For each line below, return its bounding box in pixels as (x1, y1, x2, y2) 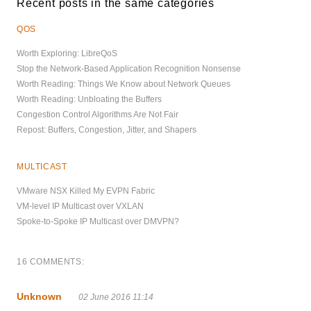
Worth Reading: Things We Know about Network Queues (17, 78, 230, 89)
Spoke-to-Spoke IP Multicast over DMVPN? (17, 216, 179, 226)
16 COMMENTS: (17, 256, 85, 267)
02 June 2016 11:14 (78, 292, 153, 302)
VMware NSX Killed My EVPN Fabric (17, 185, 155, 196)
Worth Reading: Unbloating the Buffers (17, 94, 162, 104)
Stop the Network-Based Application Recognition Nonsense (17, 63, 241, 74)
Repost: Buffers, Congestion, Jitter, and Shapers (17, 124, 196, 135)
